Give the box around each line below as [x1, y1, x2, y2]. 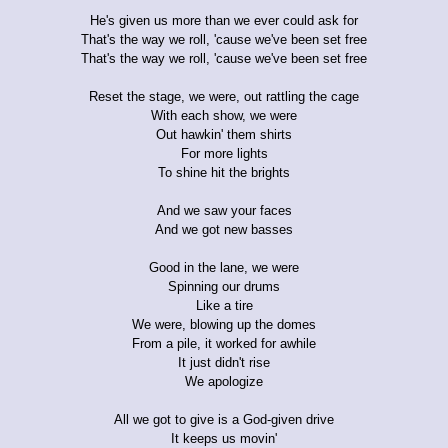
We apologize [185, 373, 263, 389]
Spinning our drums [168, 278, 280, 294]
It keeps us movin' [171, 430, 277, 446]
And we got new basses [155, 221, 293, 237]
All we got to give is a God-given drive [114, 411, 334, 427]
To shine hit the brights [158, 164, 290, 180]
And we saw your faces [156, 202, 292, 218]
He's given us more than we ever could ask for [90, 12, 358, 28]
